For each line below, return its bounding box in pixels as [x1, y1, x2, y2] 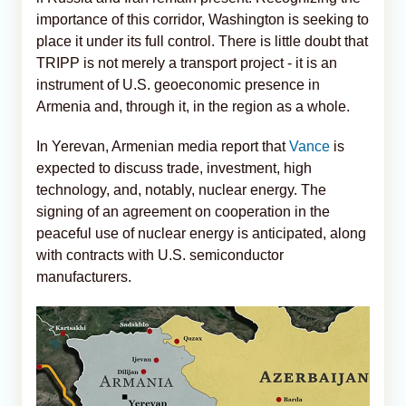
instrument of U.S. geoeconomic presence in [36, 76, 320, 92]
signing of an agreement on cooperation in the [36, 203, 330, 219]
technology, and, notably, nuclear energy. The [36, 181, 326, 198]
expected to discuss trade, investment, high [36, 159, 312, 176]
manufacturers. [36, 268, 131, 285]
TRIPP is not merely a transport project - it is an [36, 54, 337, 71]
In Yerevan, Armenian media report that [36, 138, 289, 154]
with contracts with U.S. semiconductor [36, 246, 284, 263]
